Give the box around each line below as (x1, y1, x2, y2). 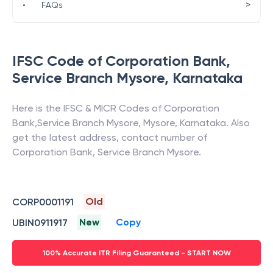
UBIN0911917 (12, 216, 68, 229)
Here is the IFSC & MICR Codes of (12, 102, 164, 114)
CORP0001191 (12, 196, 74, 208)
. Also (226, 117, 250, 129)
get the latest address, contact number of (12, 132, 207, 143)
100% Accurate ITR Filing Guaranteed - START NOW (42, 249, 231, 257)
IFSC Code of (12, 52, 105, 69)
